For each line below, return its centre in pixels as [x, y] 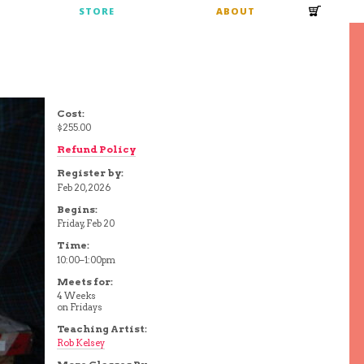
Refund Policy [97, 149]
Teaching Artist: [102, 328]
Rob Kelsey [81, 343]
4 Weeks [77, 295]
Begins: [78, 209]
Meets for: [85, 281]
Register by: [91, 173]
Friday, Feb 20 [86, 224]
